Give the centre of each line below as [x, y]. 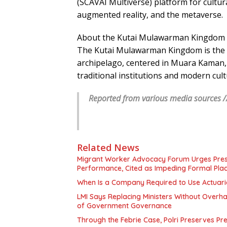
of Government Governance [124, 206]
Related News [108, 148]
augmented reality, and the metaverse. [150, 15]
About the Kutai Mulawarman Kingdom [151, 38]
